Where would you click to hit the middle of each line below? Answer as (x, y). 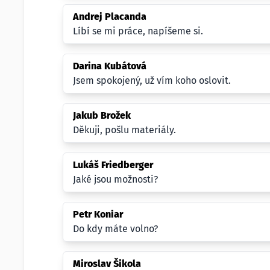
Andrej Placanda (110, 17)
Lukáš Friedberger (113, 165)
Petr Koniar (98, 214)
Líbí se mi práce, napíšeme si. (138, 31)
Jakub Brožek (102, 115)
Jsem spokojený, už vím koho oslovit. (152, 80)
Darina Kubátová (110, 66)
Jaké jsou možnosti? (115, 179)
